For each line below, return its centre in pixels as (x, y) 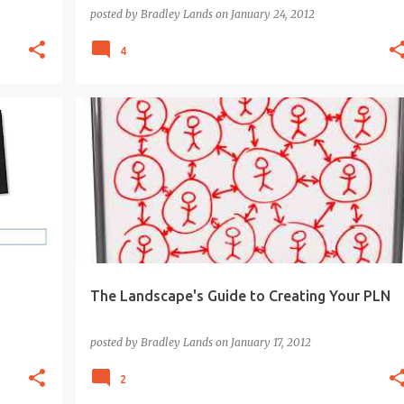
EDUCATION (178, 129)
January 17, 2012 (271, 342)
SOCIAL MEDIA (169, 157)
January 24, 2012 (272, 14)
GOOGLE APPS (261, 129)
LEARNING (339, 129)
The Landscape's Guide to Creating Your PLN (240, 296)
